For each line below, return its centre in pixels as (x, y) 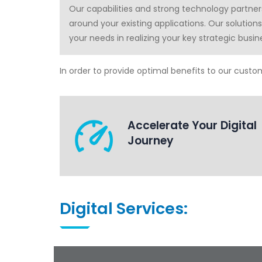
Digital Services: (124, 208)
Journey (151, 141)
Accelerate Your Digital (192, 125)
